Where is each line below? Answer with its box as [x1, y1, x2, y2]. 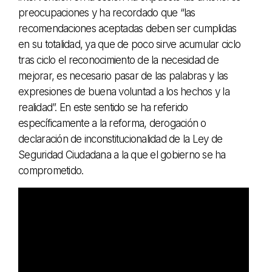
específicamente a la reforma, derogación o [18, 117, 206, 129]
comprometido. [18, 164, 84, 177]
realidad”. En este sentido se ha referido [18, 101, 188, 114]
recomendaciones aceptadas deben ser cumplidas [18, 22, 237, 35]
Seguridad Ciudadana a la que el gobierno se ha [18, 148, 226, 161]
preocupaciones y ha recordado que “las [18, 6, 195, 19]
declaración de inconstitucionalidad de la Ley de [18, 132, 222, 145]
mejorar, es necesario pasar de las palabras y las [18, 69, 228, 82]
